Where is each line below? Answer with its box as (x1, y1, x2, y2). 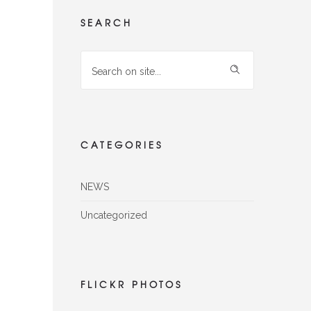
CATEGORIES (81, 138, 163, 151)
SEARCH (81, 16, 133, 29)
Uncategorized (81, 210, 147, 221)
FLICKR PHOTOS (81, 278, 183, 291)
